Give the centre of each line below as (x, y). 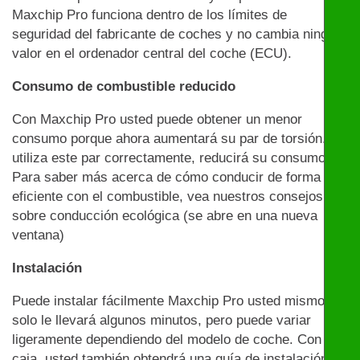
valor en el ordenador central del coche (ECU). (152, 54)
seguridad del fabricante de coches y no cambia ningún (177, 35)
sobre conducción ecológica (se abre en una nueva (165, 216)
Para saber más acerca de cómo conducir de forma (166, 178)
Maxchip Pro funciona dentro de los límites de (149, 15)
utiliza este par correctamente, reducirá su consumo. (171, 158)
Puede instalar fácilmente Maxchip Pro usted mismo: (170, 301)
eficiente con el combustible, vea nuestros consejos (168, 197)
